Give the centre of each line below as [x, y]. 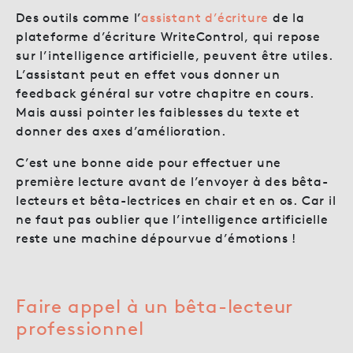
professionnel [80, 328]
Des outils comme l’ [79, 17]
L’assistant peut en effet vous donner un [148, 74]
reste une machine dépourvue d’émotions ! [156, 238]
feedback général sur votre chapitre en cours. [165, 93]
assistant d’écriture [205, 17]
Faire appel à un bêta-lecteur [155, 306]
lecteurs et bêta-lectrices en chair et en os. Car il [176, 200]
